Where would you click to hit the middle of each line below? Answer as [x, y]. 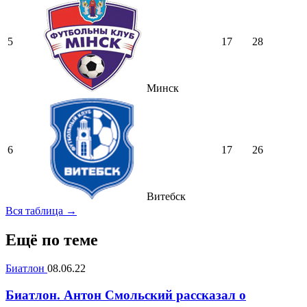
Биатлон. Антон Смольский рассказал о [126, 295]
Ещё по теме [52, 240]
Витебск [165, 196]
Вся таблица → [41, 210]
